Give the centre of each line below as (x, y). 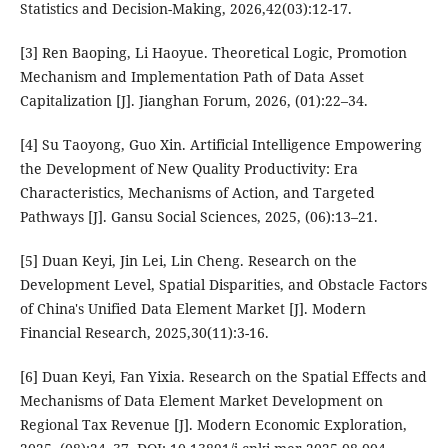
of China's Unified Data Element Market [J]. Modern (192, 309)
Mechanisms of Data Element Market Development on (201, 401)
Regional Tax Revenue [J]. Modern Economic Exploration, (213, 425)
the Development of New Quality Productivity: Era (188, 169)
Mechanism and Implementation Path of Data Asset (191, 77)
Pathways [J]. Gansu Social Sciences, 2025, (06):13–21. (198, 217)
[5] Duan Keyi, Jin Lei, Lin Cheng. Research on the (188, 261)
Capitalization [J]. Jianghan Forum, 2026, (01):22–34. (193, 101)
